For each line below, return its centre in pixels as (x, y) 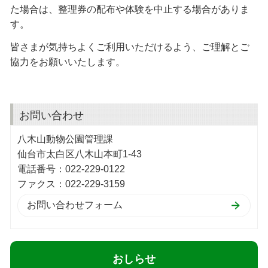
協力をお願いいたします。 (68, 62)
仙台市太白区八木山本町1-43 (80, 154)
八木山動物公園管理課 (65, 139)
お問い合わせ (51, 115)
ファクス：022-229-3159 (71, 184)
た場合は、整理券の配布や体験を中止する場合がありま (130, 9)
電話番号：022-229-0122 (71, 169)
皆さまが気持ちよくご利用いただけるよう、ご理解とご (130, 47)
